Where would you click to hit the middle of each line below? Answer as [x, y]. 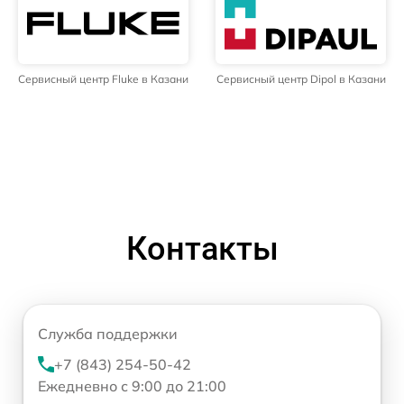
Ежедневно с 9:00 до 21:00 [132, 386]
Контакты [202, 248]
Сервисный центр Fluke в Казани [103, 78]
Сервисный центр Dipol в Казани [301, 78]
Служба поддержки [108, 333]
